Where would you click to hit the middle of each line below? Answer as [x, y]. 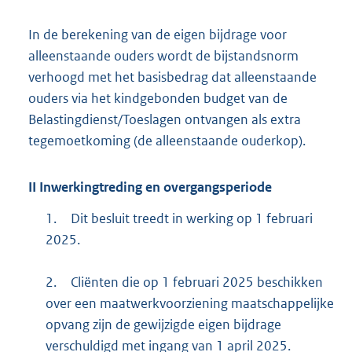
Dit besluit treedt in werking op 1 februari [191, 219]
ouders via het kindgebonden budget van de [158, 99]
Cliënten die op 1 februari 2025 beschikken [196, 282]
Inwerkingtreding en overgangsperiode [154, 187]
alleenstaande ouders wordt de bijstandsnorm [163, 56]
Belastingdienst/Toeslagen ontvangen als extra [165, 120]
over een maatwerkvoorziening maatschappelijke [189, 304]
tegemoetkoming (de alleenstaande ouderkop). [167, 141]
